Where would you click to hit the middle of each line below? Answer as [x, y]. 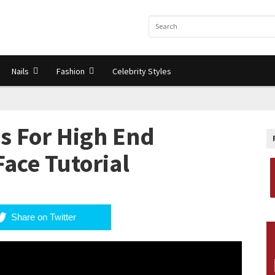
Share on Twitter [44, 217]
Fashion [71, 71]
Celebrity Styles [142, 71]
